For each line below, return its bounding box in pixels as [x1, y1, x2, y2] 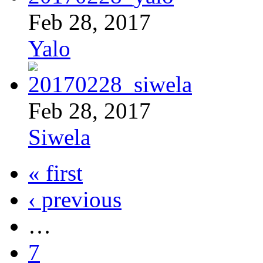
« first [28, 160, 83, 186]
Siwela [28, 124, 90, 150]
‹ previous [28, 186, 122, 212]
